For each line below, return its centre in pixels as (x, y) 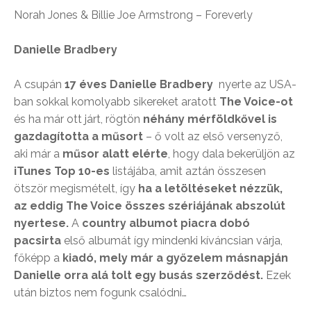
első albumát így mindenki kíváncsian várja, (172, 241)
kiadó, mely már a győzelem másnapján (174, 258)
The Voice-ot (256, 102)
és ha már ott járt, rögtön (78, 119)
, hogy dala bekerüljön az (232, 154)
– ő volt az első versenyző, (213, 137)
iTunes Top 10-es (62, 171)
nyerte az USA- (255, 85)
